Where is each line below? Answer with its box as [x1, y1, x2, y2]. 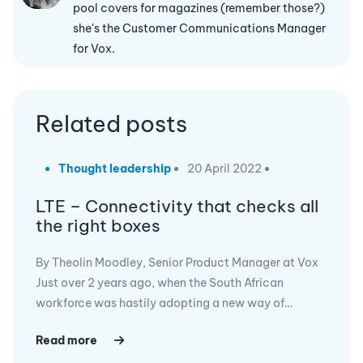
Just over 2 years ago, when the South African [36, 275, 284, 290]
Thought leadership [58, 161, 171, 176]
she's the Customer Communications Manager [73, 21, 326, 36]
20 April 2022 [187, 161, 262, 176]
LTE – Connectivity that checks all [36, 195, 318, 217]
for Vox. [73, 41, 115, 56]
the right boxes [36, 215, 160, 237]
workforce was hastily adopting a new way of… [36, 296, 293, 310]
